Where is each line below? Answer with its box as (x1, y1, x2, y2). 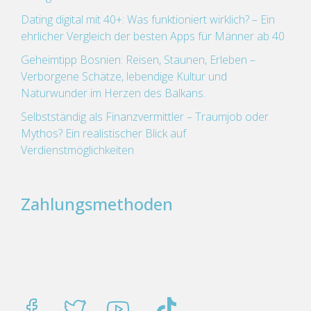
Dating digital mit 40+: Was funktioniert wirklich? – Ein (21, 12, 275, 27)
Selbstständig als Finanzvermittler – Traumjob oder (21, 109, 269, 124)
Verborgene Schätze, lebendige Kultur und (21, 69, 227, 84)
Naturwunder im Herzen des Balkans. (21, 85, 205, 101)
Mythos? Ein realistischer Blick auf (21, 126, 186, 141)
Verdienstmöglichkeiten (21, 142, 134, 158)
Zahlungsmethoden (21, 192, 173, 215)
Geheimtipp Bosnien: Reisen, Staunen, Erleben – (21, 52, 255, 67)
